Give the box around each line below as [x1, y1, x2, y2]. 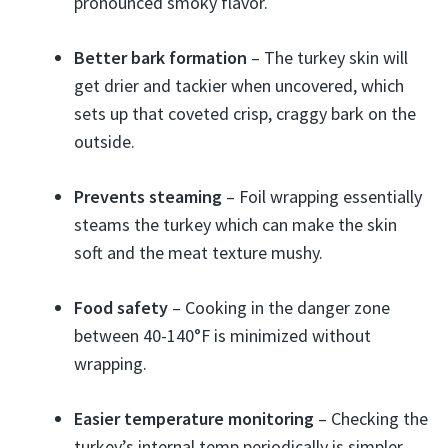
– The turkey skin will [247, 46, 408, 69]
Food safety [74, 296, 168, 319]
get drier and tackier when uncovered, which [74, 74, 404, 97]
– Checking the [314, 407, 428, 430]
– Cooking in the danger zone [168, 296, 390, 319]
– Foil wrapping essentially [222, 185, 422, 208]
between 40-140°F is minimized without [74, 324, 371, 347]
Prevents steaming [74, 185, 222, 208]
